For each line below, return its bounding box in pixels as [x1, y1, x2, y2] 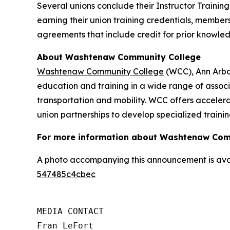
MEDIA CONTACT [37, 206, 104, 216]
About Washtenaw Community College [37, 51, 201, 62]
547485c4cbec [37, 168, 95, 179]
